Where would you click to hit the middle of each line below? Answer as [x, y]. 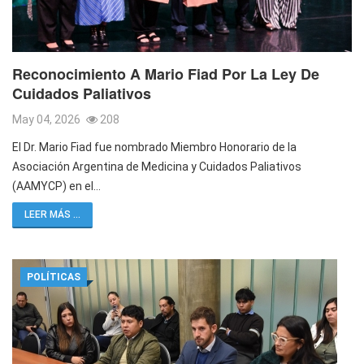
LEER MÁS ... [52, 214]
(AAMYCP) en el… [56, 186]
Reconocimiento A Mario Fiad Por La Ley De [166, 74]
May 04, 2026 [48, 119]
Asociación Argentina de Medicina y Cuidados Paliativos [157, 166]
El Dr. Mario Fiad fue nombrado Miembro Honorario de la [154, 147]
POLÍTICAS [54, 277]
